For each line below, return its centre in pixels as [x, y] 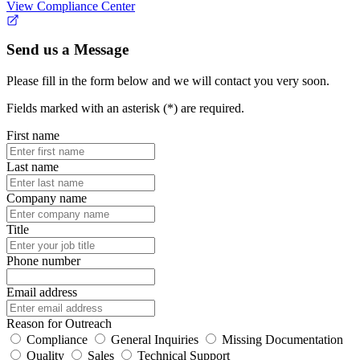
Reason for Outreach [59, 324]
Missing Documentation [282, 340]
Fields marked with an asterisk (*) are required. [125, 108]
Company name [47, 198]
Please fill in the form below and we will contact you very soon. [168, 81]
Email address [42, 292]
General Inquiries [155, 340]
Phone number [43, 261]
